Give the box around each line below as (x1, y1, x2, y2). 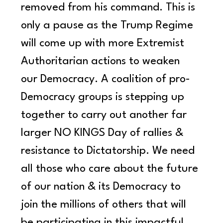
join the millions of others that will (21, 199, 190, 211)
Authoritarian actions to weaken (21, 56, 183, 67)
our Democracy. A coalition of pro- (21, 74, 191, 85)
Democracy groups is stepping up (21, 92, 188, 103)
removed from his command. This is (21, 2, 199, 13)
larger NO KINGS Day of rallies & (21, 127, 187, 139)
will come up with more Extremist (21, 38, 188, 49)
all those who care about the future (21, 163, 202, 175)
